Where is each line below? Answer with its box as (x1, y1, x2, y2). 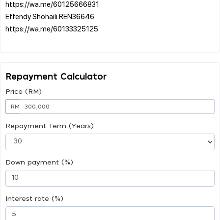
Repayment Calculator (5, 72, 107, 82)
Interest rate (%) (5, 195, 63, 202)
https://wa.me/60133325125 (5, 23, 98, 33)
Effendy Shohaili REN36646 (5, 11, 94, 21)
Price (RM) (5, 88, 42, 95)
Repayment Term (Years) (5, 122, 94, 130)
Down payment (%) (5, 159, 73, 166)
